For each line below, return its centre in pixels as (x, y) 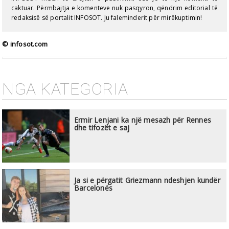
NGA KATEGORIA (65, 89)
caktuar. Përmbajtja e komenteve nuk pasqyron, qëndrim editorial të (114, 8)
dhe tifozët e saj (102, 128)
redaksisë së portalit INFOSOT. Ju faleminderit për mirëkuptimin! (107, 18)
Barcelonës (93, 188)
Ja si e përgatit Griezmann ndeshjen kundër (147, 180)
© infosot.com (25, 44)
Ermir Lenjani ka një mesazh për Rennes (142, 120)
